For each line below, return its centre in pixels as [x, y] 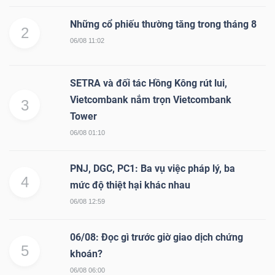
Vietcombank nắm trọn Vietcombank [151, 100]
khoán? [86, 254]
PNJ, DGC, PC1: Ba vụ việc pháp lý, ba [153, 169]
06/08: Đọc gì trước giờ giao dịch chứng [157, 238]
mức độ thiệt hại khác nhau [130, 185]
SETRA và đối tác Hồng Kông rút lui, [149, 83]
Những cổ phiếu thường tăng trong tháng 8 [163, 25]
